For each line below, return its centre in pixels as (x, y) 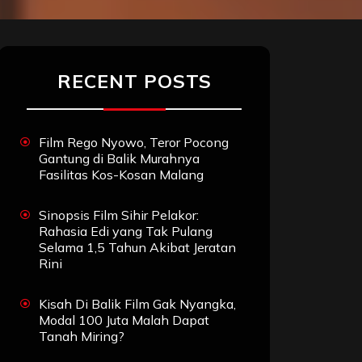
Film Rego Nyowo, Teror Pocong (134, 143)
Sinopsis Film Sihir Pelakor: (119, 215)
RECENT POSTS (134, 82)
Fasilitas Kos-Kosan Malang (121, 175)
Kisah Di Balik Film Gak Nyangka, (137, 304)
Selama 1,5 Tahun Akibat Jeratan (137, 248)
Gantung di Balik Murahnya (119, 159)
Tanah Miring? (82, 337)
